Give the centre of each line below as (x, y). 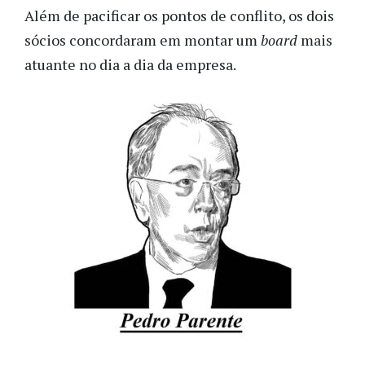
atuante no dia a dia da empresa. (132, 65)
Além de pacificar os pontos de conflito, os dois (179, 16)
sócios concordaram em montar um (143, 40)
